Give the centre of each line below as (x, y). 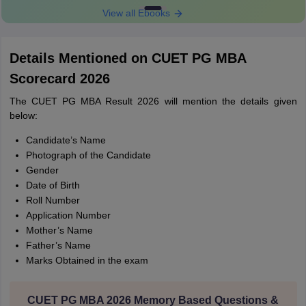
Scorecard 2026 (59, 79)
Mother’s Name (59, 230)
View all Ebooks (137, 13)
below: (23, 115)
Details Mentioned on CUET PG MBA (127, 58)
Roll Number (53, 200)
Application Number (68, 215)
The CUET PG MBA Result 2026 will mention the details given (153, 101)
